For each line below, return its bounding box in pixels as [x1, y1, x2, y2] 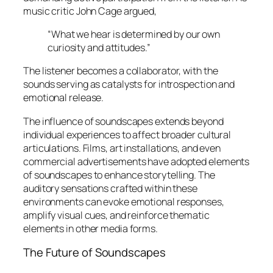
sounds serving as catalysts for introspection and [23, 77, 235, 91]
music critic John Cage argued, [23, 4, 157, 18]
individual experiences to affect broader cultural [23, 127, 232, 141]
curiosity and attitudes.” [48, 41, 151, 54]
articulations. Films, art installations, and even [23, 141, 221, 155]
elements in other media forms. [23, 221, 158, 235]
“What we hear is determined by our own [48, 27, 221, 41]
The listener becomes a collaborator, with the [23, 64, 218, 78]
